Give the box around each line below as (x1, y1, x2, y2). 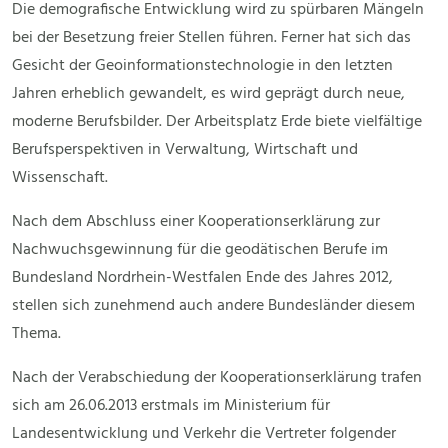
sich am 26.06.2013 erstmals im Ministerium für (12, 393, 330, 420)
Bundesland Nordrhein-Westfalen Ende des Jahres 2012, (12, 265, 393, 292)
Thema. (12, 321, 61, 348)
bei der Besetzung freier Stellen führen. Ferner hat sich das (12, 25, 411, 52)
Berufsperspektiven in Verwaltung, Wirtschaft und (12, 137, 358, 164)
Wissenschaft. (12, 165, 108, 192)
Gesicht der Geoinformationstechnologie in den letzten (12, 53, 393, 80)
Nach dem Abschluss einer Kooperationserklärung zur (12, 209, 380, 236)
